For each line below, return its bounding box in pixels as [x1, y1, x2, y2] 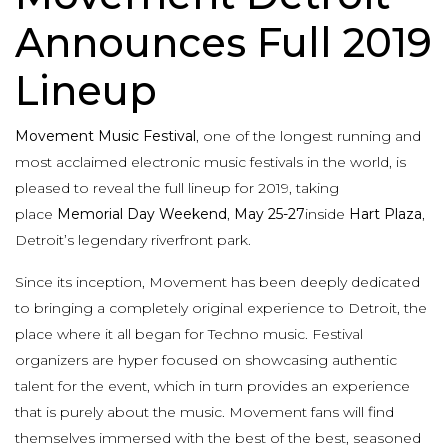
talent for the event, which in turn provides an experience [15, 377, 410, 396]
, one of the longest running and [196, 127, 421, 146]
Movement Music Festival [15, 127, 196, 146]
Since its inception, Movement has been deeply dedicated [15, 273, 420, 292]
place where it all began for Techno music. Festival [15, 325, 363, 344]
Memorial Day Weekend [57, 205, 227, 224]
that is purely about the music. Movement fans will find [15, 403, 394, 422]
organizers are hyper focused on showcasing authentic [15, 351, 397, 370]
